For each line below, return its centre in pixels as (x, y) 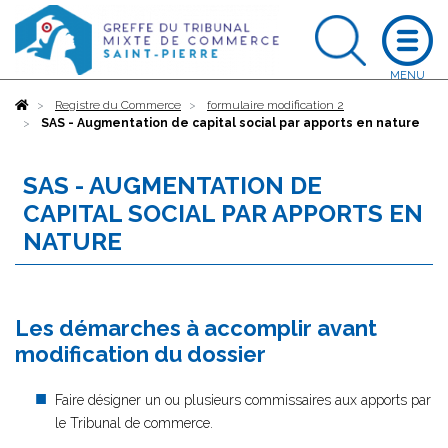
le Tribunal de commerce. (134, 423)
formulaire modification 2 (275, 105)
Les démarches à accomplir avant (196, 328)
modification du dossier (140, 354)
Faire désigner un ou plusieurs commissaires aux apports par (243, 400)
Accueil (49, 105)
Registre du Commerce (118, 105)
